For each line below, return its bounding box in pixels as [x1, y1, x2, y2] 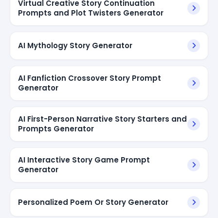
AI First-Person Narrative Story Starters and [18, 113, 187, 124]
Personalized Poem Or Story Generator [18, 197, 168, 207]
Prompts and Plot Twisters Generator [18, 7, 163, 18]
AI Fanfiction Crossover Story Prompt [18, 73, 161, 83]
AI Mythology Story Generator [18, 40, 132, 51]
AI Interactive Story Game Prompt [18, 154, 150, 165]
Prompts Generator [18, 123, 94, 134]
